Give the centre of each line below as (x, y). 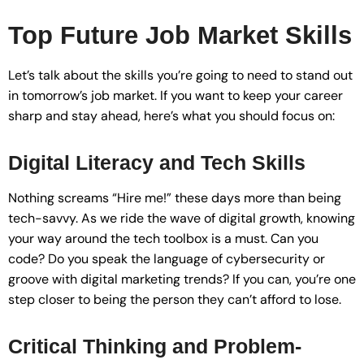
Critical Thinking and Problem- (155, 346)
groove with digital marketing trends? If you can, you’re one (182, 279)
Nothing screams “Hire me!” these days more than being (175, 197)
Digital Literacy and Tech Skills (157, 163)
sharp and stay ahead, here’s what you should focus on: (171, 116)
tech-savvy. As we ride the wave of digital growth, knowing (182, 218)
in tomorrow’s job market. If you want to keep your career (175, 96)
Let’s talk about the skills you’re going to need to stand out (180, 76)
